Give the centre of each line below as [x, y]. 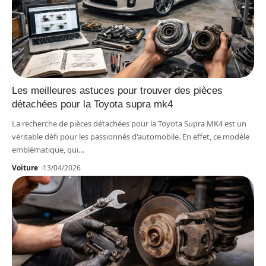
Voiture [25, 168]
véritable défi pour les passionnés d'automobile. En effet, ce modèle [131, 137]
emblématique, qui [45, 150]
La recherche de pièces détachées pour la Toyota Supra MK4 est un [129, 124]
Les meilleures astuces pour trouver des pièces [117, 91]
